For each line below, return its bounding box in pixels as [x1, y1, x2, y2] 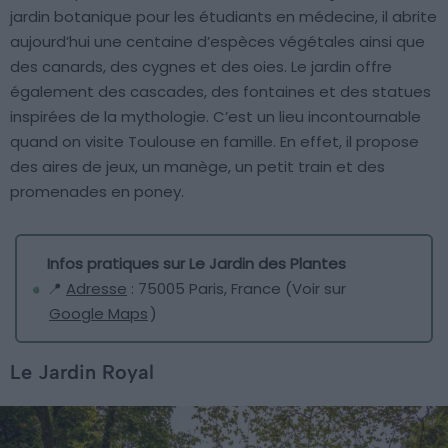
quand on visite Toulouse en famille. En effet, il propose [10, 131, 419, 153]
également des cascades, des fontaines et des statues [10, 81, 431, 103]
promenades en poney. [10, 181, 184, 203]
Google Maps [49, 303, 148, 325]
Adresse [66, 278, 127, 300]
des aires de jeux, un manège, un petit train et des [10, 156, 385, 178]
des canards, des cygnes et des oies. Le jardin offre [10, 56, 392, 78]
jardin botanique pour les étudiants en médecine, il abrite [10, 6, 437, 28]
